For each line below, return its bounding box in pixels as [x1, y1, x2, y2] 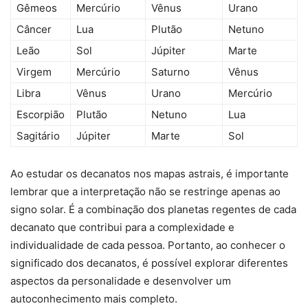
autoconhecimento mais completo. [10, 292, 177, 306]
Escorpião [16, 108, 65, 122]
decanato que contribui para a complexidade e [10, 221, 234, 234]
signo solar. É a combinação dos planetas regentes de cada [10, 203, 296, 217]
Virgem [16, 65, 52, 79]
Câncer [16, 23, 52, 36]
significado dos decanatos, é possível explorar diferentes [10, 256, 288, 270]
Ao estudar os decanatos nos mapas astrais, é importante [10, 167, 289, 181]
